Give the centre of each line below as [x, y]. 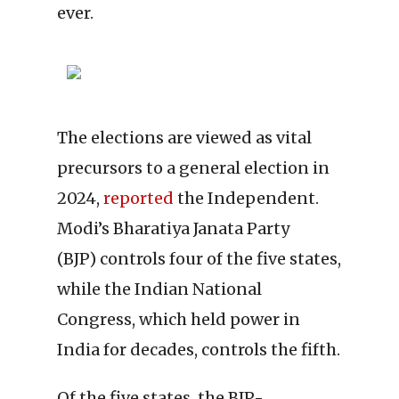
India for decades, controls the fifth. [199, 350]
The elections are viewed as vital [184, 138]
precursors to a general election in [193, 168]
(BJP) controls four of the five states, [199, 259]
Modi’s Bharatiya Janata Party [173, 229]
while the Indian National [159, 289]
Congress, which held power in [179, 320]
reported [138, 199]
